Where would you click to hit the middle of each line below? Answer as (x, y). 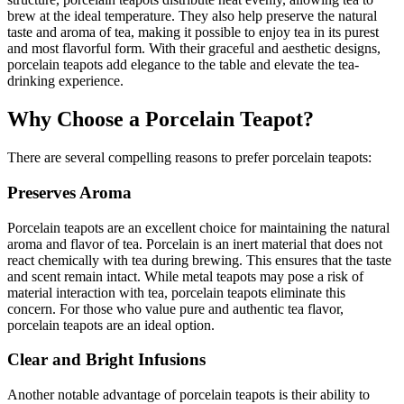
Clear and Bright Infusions (106, 360)
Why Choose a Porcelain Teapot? (161, 119)
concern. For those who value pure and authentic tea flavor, (175, 308)
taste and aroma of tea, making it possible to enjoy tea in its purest (193, 32)
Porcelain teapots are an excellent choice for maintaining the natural (198, 227)
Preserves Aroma (69, 192)
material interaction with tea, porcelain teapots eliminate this (176, 292)
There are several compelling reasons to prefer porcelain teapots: (189, 158)
